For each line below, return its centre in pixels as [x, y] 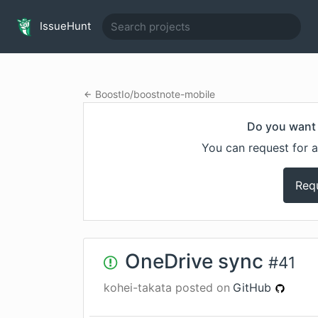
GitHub [254, 287]
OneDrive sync [194, 261]
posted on [201, 287]
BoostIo [112, 94]
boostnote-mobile [174, 94]
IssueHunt [64, 26]
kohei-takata [138, 287]
